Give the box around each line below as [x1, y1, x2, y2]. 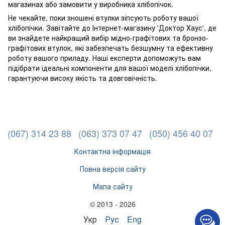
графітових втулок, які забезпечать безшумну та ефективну [8, 43, 213, 53]
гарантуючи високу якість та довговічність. [8, 73, 157, 83]
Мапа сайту [92, 181, 133, 192]
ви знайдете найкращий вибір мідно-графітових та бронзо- [8, 33, 208, 43]
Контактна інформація [74, 146, 151, 157]
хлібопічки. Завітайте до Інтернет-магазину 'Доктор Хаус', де [8, 23, 216, 33]
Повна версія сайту [79, 164, 146, 174]
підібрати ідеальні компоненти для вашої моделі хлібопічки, [8, 63, 211, 73]
